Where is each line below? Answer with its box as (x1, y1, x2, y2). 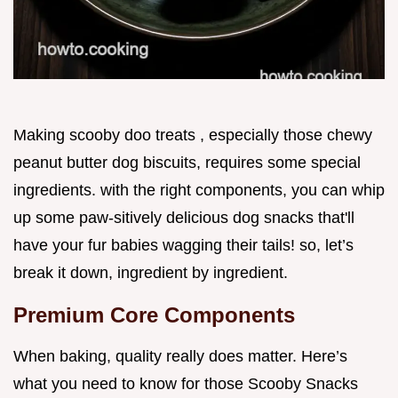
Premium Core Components (13, 303, 295, 328)
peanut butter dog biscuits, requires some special (13, 154, 361, 172)
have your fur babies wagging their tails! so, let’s (13, 236, 354, 255)
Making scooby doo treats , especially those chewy (13, 126, 372, 145)
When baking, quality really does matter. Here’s (13, 347, 347, 366)
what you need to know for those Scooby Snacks (13, 375, 358, 394)
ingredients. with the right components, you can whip (13, 181, 385, 200)
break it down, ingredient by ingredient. (13, 264, 288, 283)
